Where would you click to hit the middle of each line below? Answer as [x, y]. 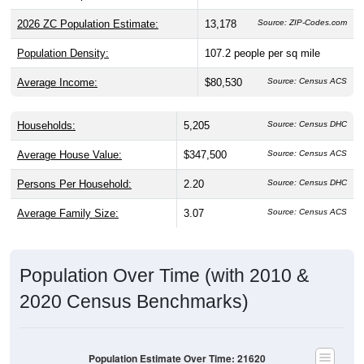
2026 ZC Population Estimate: [88, 8]
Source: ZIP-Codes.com [302, 6]
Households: [46, 110]
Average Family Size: [68, 197]
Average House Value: [69, 139]
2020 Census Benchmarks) [134, 286]
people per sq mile [277, 37]
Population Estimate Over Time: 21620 [177, 343]
